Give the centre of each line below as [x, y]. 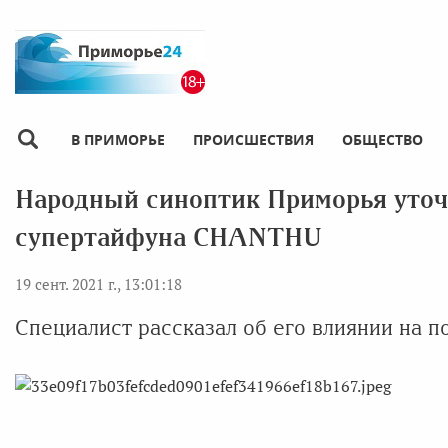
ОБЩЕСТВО [382, 139]
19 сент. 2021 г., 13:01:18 [98, 283]
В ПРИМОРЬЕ [118, 139]
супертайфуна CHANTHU [168, 237]
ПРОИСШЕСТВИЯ [253, 139]
